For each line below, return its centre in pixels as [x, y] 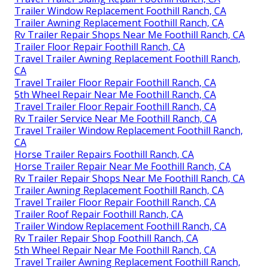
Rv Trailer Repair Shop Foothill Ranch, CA [106, 238]
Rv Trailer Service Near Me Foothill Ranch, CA [115, 119]
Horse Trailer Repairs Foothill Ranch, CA [104, 155]
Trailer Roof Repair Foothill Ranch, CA [99, 214]
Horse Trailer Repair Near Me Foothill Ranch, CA [123, 167]
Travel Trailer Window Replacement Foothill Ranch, [129, 131]
